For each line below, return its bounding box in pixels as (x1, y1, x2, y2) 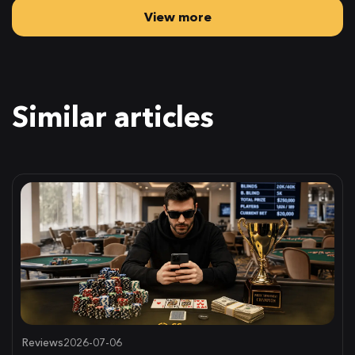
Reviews (22, 334, 63, 349)
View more (143, 8, 212, 25)
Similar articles (12, 98, 214, 134)
